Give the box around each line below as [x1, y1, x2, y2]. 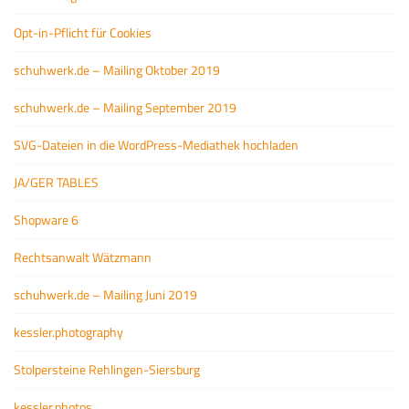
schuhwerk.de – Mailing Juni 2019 [14, 285, 197, 304]
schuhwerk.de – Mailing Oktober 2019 [14, 60, 220, 79]
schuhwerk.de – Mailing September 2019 [14, 98, 236, 117]
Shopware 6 [14, 210, 79, 229]
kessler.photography [14, 322, 123, 341]
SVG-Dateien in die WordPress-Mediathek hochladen [14, 135, 299, 154]
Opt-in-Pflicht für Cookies [14, 23, 152, 42]
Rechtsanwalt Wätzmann [14, 247, 152, 267]
